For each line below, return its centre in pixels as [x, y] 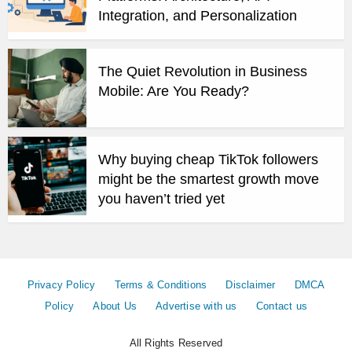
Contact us [281, 306]
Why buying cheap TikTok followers [208, 159]
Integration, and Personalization [198, 15]
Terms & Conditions [161, 284]
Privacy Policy [61, 284]
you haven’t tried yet [161, 198]
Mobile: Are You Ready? [174, 91]
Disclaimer [251, 284]
